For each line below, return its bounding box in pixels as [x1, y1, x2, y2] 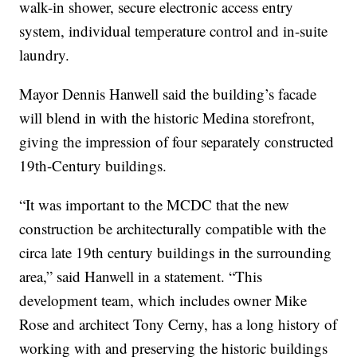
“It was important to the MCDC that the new [19, 194, 290, 214]
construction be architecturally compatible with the [19, 218, 327, 238]
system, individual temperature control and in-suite [19, 20, 328, 41]
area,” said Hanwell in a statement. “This [19, 265, 263, 286]
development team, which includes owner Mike [19, 289, 308, 310]
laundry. [19, 44, 70, 65]
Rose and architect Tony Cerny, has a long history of [19, 313, 338, 334]
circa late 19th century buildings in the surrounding [19, 241, 332, 262]
